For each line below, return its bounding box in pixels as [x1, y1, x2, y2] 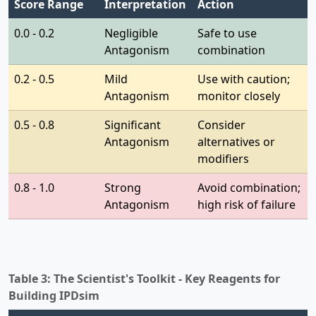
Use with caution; [197, 71, 290, 87]
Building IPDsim [8, 287, 99, 303]
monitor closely [197, 87, 280, 104]
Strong [104, 179, 141, 195]
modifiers [197, 150, 249, 166]
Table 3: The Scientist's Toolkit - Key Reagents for [8, 270, 280, 286]
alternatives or [197, 133, 275, 150]
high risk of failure [197, 196, 296, 212]
